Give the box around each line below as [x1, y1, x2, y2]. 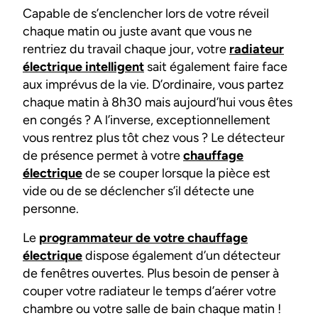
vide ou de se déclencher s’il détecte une [23, 182, 254, 199]
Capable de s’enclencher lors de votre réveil [23, 5, 269, 21]
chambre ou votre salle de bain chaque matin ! [23, 300, 281, 317]
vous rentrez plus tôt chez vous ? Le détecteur [23, 129, 285, 146]
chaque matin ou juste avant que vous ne [23, 23, 252, 39]
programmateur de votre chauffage [39, 229, 248, 246]
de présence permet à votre [23, 147, 183, 163]
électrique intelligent [23, 58, 144, 75]
